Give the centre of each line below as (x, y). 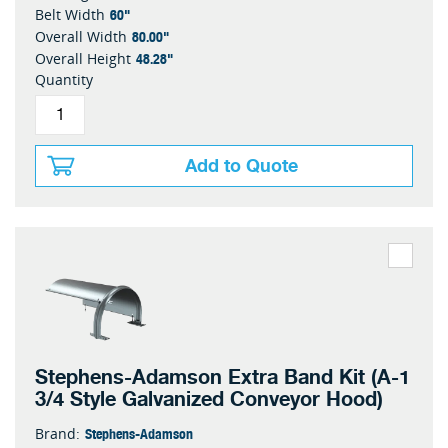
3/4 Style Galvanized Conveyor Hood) (209, 399)
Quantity (64, 79)
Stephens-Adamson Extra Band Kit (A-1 (222, 377)
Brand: (57, 433)
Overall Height (83, 58)
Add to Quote (241, 166)
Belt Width (70, 14)
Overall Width (81, 36)
